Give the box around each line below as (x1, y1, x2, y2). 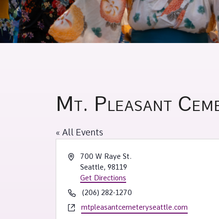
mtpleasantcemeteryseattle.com (81, 203, 188, 211)
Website (67, 202, 94, 211)
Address (67, 152, 93, 160)
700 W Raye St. (80, 152, 132, 160)
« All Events (56, 127, 103, 137)
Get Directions (80, 174, 127, 182)
